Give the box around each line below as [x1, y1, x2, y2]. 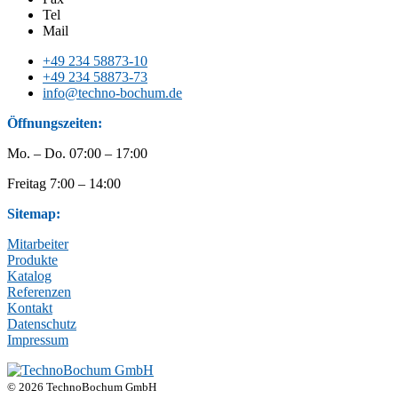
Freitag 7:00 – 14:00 [7, 176, 121, 192]
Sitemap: [7, 206, 60, 222]
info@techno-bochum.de [43, 85, 182, 101]
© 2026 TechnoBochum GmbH [7, 380, 156, 394]
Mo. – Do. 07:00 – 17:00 [7, 146, 147, 162]
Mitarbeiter [7, 236, 68, 252]
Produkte [7, 252, 58, 268]
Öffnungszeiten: [7, 115, 102, 131]
